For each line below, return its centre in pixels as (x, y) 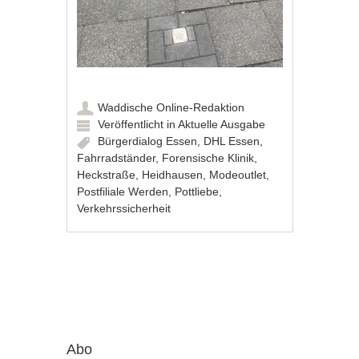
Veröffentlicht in (138, 124)
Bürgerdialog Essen (148, 141)
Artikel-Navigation (145, 281)
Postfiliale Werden (123, 191)
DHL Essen (232, 141)
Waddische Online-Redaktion (171, 107)
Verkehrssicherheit (124, 208)
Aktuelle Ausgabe (222, 124)
